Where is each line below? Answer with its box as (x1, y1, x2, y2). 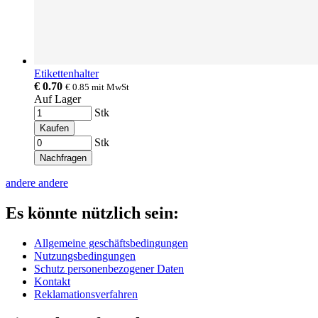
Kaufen (40, 122, 69, 133)
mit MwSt (92, 81, 129, 92)
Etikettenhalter (34, 67, 99, 79)
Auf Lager (34, 92, 81, 105)
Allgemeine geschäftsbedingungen (34, 236, 188, 249)
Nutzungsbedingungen (34, 249, 136, 262)
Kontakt (34, 275, 70, 287)
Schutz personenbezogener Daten (34, 262, 184, 275)
